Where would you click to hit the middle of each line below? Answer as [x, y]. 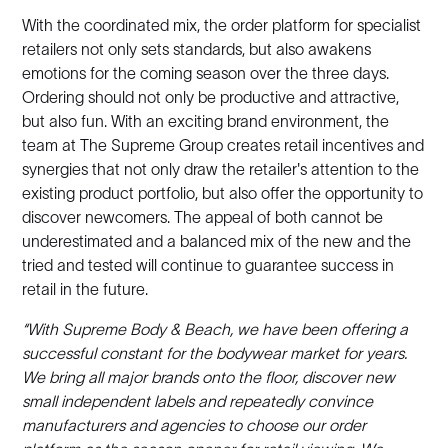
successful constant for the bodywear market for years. [215, 353]
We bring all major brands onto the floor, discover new [209, 377]
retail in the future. [85, 289]
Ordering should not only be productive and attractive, [211, 97]
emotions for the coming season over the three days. [206, 73]
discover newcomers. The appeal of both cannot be [203, 217]
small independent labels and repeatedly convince [198, 401]
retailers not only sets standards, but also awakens [197, 49]
